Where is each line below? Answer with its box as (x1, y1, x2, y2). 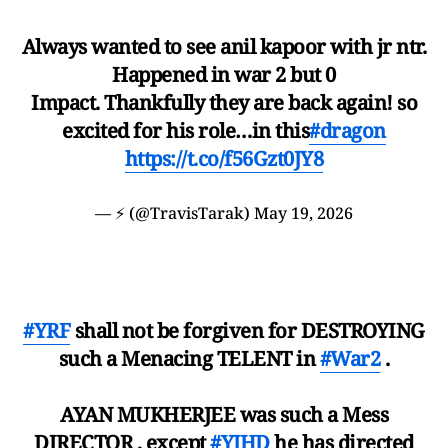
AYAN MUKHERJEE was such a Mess (60, 400, 388, 428)
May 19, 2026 (254, 201, 353, 224)
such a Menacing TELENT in (58, 344, 320, 372)
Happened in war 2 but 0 (112, 60, 336, 88)
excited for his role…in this (62, 116, 310, 144)
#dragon (309, 116, 386, 144)
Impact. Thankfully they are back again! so (31, 88, 417, 116)
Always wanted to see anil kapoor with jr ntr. (21, 32, 427, 60)
